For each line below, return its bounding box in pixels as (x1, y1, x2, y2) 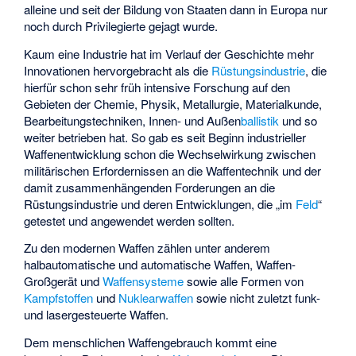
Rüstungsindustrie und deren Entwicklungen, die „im (24, 195, 296, 212)
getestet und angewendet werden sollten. (24, 211, 235, 229)
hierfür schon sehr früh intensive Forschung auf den (24, 78, 291, 95)
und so (279, 111, 318, 129)
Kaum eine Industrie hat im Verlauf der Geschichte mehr (24, 44, 315, 62)
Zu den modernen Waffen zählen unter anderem (24, 239, 271, 257)
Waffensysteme (103, 273, 184, 290)
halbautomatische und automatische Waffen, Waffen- (24, 256, 296, 273)
